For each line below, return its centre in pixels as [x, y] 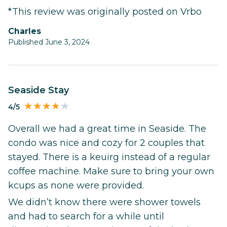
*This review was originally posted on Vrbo [105, 11]
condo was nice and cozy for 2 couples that [106, 143]
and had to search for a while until [86, 216]
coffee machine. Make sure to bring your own [111, 171]
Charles [28, 31]
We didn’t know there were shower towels [104, 202]
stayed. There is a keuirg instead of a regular [109, 157]
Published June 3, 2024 [49, 42]
